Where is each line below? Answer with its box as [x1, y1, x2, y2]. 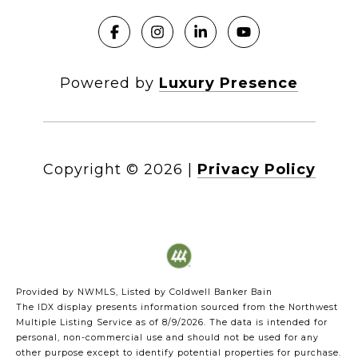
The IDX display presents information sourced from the [16, 302, 288, 313]
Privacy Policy [197, 161, 316, 179]
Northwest [288, 302, 338, 313]
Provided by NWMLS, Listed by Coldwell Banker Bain [16, 287, 272, 298]
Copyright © [42, 161, 139, 179]
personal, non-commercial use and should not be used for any [16, 332, 319, 344]
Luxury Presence [159, 74, 298, 93]
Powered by [60, 74, 159, 93]
